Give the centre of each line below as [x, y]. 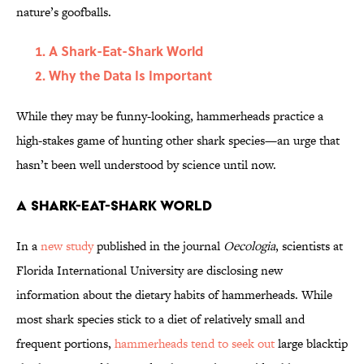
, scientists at [309, 246]
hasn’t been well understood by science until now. [146, 165]
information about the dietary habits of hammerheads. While [174, 295]
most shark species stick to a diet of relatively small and [160, 319]
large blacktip [313, 344]
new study [67, 246]
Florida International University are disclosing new [149, 271]
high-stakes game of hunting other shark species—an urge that [178, 141]
